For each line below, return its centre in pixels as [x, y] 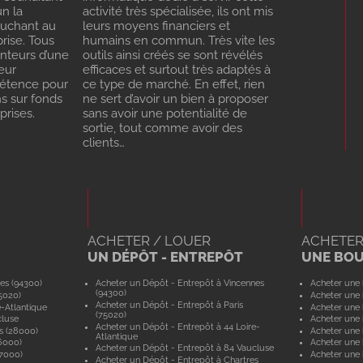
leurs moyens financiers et [157, 26]
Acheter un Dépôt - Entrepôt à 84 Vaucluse [185, 348]
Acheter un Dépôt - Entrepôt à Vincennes [180, 283]
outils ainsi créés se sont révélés [173, 56]
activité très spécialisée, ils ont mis [178, 12]
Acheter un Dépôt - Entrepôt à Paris [170, 304]
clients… [104, 143]
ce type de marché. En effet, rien [174, 85]
